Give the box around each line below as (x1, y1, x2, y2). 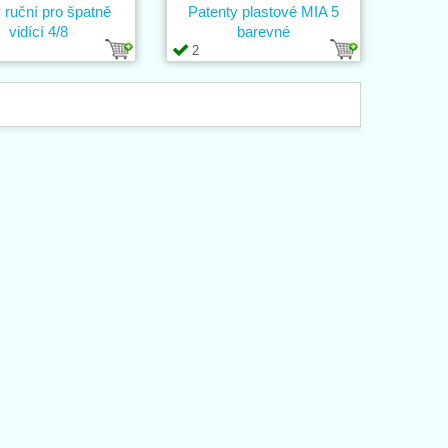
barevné (237, 22, 290, 40)
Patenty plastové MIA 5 (188, 2, 339, 20)
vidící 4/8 (9, 22, 68, 40)
